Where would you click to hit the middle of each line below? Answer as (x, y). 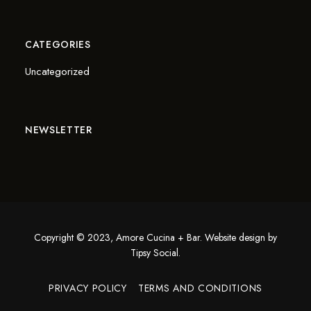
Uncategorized (57, 72)
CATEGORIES (58, 45)
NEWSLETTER (58, 130)
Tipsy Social (154, 253)
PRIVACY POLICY (88, 288)
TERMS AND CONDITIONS (200, 288)
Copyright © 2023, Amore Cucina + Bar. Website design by (155, 238)
